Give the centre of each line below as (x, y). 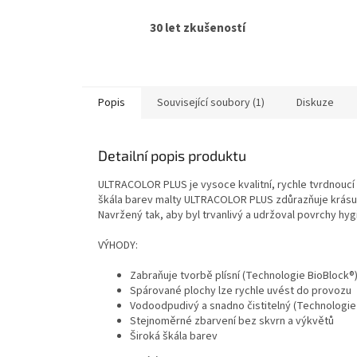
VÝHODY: (118, 246)
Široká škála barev (174, 337)
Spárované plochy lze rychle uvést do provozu (241, 291)
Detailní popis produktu (172, 156)
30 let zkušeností (198, 28)
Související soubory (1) (211, 103)
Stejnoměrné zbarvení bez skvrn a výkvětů (232, 322)
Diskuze (315, 103)
